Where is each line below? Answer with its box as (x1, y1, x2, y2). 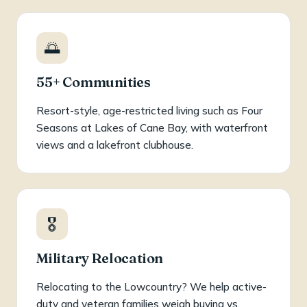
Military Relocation (36, 249, 164, 267)
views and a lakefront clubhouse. (36, 138, 193, 151)
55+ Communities (36, 73, 151, 90)
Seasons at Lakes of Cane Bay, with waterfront (36, 121, 268, 134)
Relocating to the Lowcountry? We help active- (36, 280, 267, 293)
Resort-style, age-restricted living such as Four (36, 103, 262, 117)
